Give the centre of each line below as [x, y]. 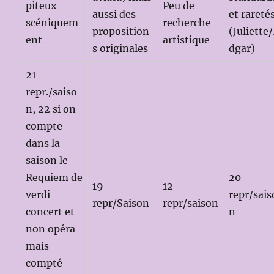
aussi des [114, 14]
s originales [120, 48]
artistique [187, 39]
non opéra [51, 228]
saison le [47, 160]
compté [44, 263]
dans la [43, 143]
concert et [50, 211]
